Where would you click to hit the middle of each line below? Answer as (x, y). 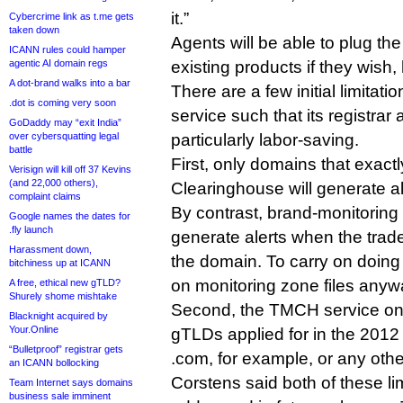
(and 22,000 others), (54, 183)
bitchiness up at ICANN (60, 263)
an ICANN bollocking (54, 363)
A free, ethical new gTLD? (65, 282)
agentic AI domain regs (58, 63)
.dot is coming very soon (63, 103)
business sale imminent (60, 396)
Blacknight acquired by (58, 316)
